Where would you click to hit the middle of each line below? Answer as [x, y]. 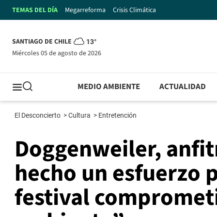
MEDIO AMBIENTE [109, 87]
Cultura [80, 116]
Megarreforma [85, 10]
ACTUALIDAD [183, 87]
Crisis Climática [134, 10]
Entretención [118, 116]
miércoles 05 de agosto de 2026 [59, 53]
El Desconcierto [38, 116]
